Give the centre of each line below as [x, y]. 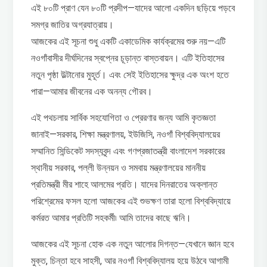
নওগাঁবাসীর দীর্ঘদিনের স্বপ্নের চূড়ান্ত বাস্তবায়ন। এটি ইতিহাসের [128, 58]
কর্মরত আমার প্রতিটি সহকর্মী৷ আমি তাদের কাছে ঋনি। [111, 218]
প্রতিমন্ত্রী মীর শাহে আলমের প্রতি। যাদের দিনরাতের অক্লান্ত [125, 184]
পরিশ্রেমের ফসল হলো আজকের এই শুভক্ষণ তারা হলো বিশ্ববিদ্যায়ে [131, 201]
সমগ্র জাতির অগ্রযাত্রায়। [73, 24]
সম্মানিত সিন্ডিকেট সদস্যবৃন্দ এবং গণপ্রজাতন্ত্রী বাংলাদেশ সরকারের [128, 151]
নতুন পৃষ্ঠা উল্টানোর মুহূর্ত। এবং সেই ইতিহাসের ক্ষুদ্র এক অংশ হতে [130, 74]
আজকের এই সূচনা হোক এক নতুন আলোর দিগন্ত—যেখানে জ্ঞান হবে [133, 244]
